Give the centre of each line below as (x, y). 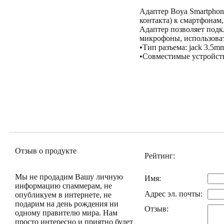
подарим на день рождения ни (67, 204)
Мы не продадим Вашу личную (69, 177)
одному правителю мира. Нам (66, 213)
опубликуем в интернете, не (63, 195)
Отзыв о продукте (46, 151)
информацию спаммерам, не (63, 186)
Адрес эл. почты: (173, 194)
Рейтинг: (160, 156)
